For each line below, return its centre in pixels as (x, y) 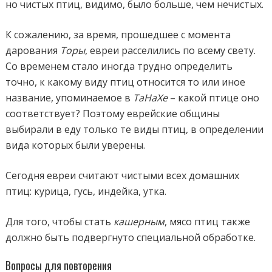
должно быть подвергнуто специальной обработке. (131, 237)
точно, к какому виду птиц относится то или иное (126, 82)
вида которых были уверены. (76, 145)
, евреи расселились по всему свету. (171, 50)
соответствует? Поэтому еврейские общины (113, 113)
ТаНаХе (151, 97)
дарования (33, 50)
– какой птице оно (214, 97)
